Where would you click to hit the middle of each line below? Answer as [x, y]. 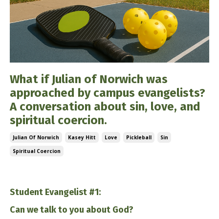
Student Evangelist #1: [55, 192]
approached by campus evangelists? [108, 93]
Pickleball [139, 137]
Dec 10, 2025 [33, 170]
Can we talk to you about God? [72, 210]
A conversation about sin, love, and [105, 107]
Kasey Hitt [82, 137]
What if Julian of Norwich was [89, 79]
